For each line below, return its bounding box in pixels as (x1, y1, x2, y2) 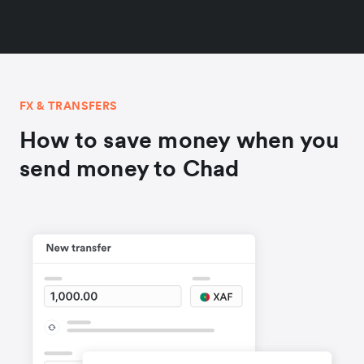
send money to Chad (19, 154, 240, 184)
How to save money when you (19, 125, 340, 155)
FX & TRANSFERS (19, 98, 118, 114)
